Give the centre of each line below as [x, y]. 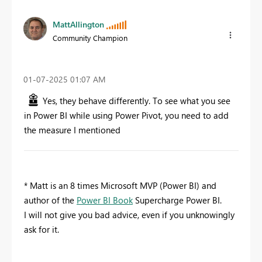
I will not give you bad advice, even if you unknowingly [129, 214]
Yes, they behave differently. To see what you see [137, 100]
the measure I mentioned [73, 130]
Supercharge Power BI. [177, 200]
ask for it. [42, 229]
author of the [50, 200]
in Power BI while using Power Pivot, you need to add [126, 115]
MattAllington [78, 24]
